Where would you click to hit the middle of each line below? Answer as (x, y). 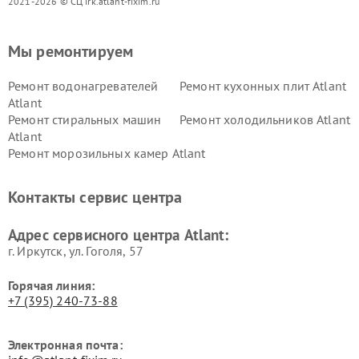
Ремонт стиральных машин (85, 119)
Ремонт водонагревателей (83, 85)
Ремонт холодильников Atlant (265, 119)
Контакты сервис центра (95, 197)
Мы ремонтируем (71, 51)
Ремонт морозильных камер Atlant (107, 153)
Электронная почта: (65, 344)
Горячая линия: (52, 285)
